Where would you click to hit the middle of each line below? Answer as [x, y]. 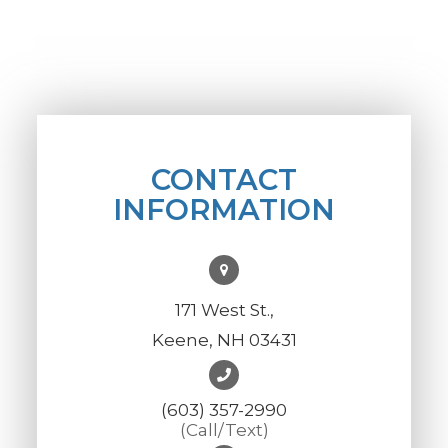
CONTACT [224, 179]
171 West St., [224, 309]
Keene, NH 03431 [224, 339]
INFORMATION [224, 209]
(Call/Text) [224, 429]
